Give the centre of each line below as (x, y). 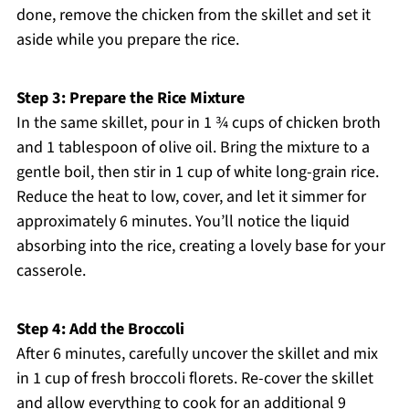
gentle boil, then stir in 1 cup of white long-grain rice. (197, 173)
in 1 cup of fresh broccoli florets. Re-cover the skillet (194, 379)
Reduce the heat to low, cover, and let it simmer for (191, 197)
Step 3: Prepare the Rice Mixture (130, 99)
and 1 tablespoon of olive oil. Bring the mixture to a (193, 148)
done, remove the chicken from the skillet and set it (193, 16)
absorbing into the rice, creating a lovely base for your (200, 246)
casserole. (51, 271)
